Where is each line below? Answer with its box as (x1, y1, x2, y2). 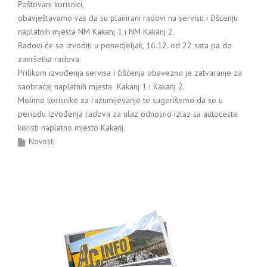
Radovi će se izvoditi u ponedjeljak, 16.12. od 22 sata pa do (18, 40, 232, 51)
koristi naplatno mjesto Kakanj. (18, 122, 125, 133)
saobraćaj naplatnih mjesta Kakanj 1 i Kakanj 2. (18, 81, 185, 92)
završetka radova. (18, 54, 81, 64)
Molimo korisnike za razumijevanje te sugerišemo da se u (18, 95, 223, 105)
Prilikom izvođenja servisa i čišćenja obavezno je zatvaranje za (18, 67, 242, 78)
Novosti (29, 136, 55, 147)
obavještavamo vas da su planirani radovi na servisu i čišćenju (18, 13, 238, 23)
